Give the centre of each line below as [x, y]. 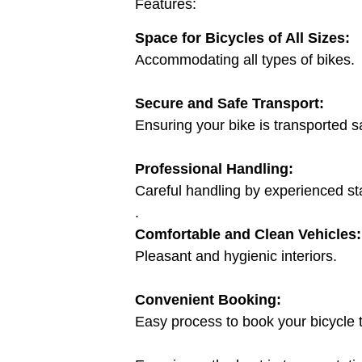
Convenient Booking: [208, 299]
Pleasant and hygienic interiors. [236, 256]
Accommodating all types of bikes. [245, 59]
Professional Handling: [214, 168]
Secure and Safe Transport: [229, 103]
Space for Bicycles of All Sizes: [242, 38]
